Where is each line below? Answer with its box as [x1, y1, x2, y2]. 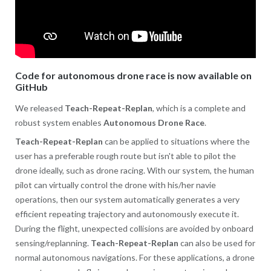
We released [15, 103, 65, 114]
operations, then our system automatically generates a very [15, 194, 240, 205]
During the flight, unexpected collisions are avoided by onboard [15, 223, 253, 234]
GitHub [15, 80, 48, 93]
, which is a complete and [152, 103, 246, 114]
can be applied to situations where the [102, 136, 250, 147]
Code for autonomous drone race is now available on [15, 69, 252, 81]
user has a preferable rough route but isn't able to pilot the [15, 151, 236, 162]
